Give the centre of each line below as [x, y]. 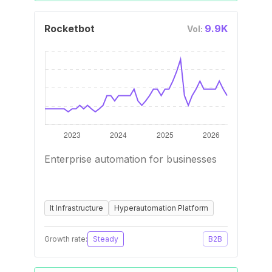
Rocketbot [70, 29]
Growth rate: [66, 239]
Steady [106, 239]
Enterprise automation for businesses [131, 159]
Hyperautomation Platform [161, 208]
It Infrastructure [76, 208]
